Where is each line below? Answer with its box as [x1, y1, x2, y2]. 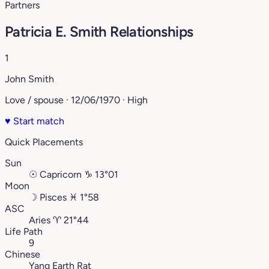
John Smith [5, 73, 54, 85]
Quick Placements [5, 136, 83, 148]
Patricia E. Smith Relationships [5, 23, 193, 41]
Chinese [5, 249, 40, 261]
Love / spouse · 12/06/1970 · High [5, 94, 148, 106]
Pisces [40, 192, 67, 204]
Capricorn [40, 169, 82, 181]
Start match [11, 115, 64, 127]
